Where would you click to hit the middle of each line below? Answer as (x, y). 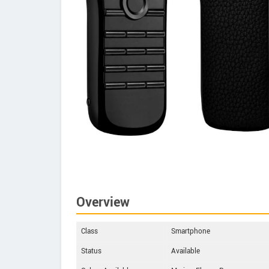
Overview (103, 203)
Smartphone (191, 232)
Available (186, 252)
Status (91, 252)
